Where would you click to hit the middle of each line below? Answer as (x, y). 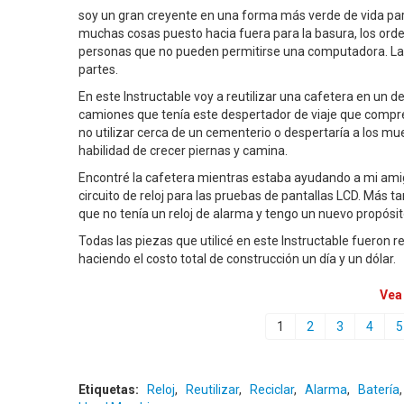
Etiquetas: (110, 390)
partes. (98, 69)
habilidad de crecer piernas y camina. (183, 151)
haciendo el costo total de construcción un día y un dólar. (237, 259)
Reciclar (272, 390)
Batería (379, 390)
